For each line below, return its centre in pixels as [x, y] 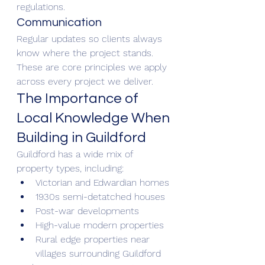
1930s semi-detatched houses [100, 196]
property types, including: [70, 168]
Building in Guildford [81, 137]
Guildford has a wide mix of [76, 154]
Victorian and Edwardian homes [102, 182]
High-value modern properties [100, 225]
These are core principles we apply [93, 67]
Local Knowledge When [95, 118]
